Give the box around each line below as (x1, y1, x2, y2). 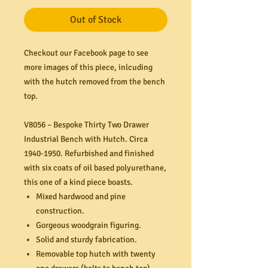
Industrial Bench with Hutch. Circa (24, 134, 148, 144)
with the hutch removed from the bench (24, 77, 165, 87)
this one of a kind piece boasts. (24, 177, 133, 187)
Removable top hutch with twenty (36, 249, 156, 259)
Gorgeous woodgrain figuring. (36, 220, 141, 230)
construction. (36, 206, 84, 216)
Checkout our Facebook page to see (24, 48, 148, 58)
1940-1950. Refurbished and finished (24, 148, 154, 159)
